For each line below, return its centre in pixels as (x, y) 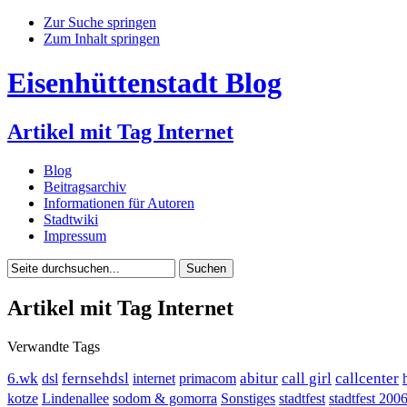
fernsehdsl (95, 378)
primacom (208, 378)
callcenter (367, 378)
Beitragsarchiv (85, 186)
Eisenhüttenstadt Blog (144, 83)
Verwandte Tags (54, 346)
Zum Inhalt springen (102, 39)
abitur (259, 378)
